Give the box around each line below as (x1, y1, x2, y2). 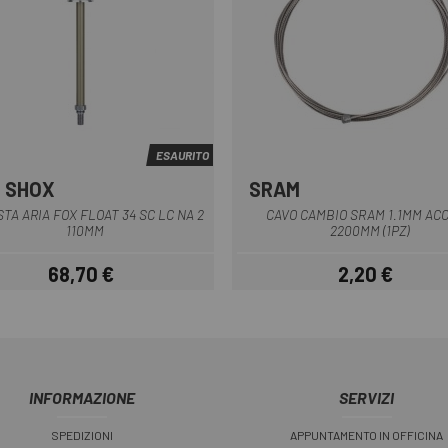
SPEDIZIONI (50, 427, 113, 442)
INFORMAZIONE (28, 388, 135, 407)
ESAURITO (156, 148, 209, 162)
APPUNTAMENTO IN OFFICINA (290, 427, 443, 442)
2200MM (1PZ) (330, 222, 409, 239)
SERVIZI (339, 388, 394, 407)
